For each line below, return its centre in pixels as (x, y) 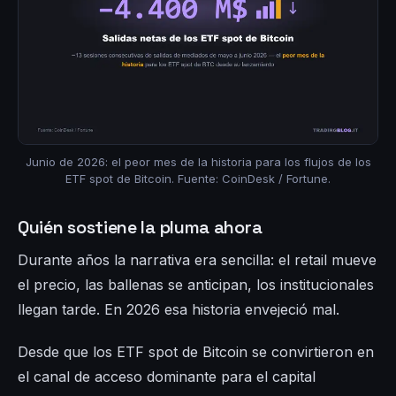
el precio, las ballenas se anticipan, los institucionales (196, 285)
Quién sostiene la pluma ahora (140, 228)
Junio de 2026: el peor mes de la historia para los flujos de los (198, 162)
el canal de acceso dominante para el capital (167, 377)
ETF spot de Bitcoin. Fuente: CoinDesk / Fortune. (198, 179)
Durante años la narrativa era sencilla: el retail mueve (197, 260)
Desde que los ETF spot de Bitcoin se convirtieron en (196, 352)
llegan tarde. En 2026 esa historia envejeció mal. (179, 310)
